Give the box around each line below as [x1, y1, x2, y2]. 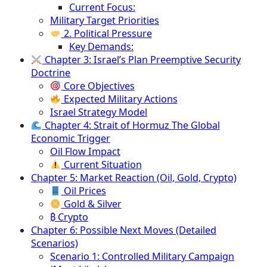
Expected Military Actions [61, 92, 178, 106]
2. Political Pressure [61, 27, 152, 41]
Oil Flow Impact [50, 145, 120, 159]
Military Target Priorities [50, 14, 159, 27]
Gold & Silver [61, 197, 122, 211]
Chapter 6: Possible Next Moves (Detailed [31, 223, 216, 237]
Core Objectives [61, 79, 135, 93]
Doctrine [31, 66, 70, 80]
